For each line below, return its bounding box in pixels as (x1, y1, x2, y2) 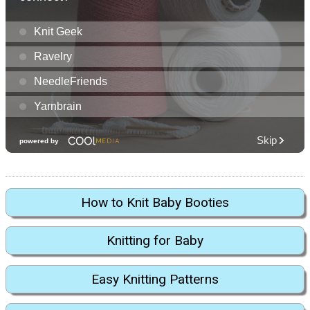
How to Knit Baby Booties (81, 194, 229, 210)
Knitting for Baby (107, 232, 203, 249)
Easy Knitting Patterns (91, 271, 219, 287)
